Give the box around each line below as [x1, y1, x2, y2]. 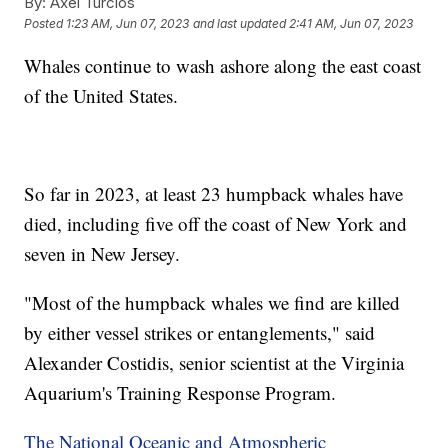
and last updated [193, 16, 287, 32]
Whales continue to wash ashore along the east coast [24, 52, 422, 78]
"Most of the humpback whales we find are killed [24, 289, 401, 315]
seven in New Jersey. [24, 240, 181, 266]
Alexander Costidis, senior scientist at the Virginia [24, 349, 405, 375]
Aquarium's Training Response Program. [24, 379, 337, 405]
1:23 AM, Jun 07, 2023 [66, 16, 190, 32]
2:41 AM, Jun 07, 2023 [289, 16, 414, 32]
